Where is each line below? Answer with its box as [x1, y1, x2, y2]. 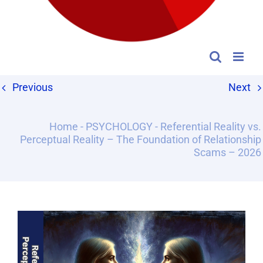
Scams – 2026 [194, 146, 261, 159]
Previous [12, 81, 53, 94]
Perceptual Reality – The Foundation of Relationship [20, 133, 261, 146]
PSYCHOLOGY [86, 120, 153, 133]
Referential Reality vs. [160, 120, 261, 133]
